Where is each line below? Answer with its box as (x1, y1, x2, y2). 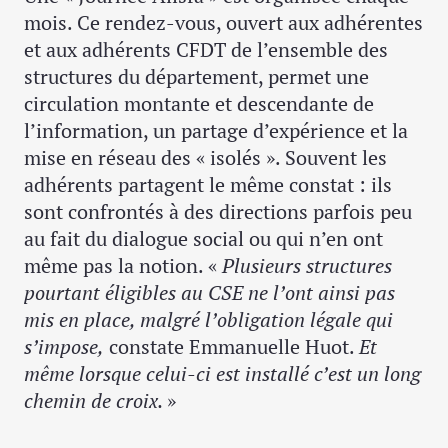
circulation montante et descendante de (24, 90, 374, 118)
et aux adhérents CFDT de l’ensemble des (24, 36, 388, 64)
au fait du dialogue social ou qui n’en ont (24, 225, 383, 253)
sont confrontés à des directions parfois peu (24, 198, 412, 226)
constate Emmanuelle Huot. (104, 333, 359, 361)
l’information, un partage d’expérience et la (24, 117, 408, 145)
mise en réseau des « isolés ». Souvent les (24, 144, 387, 172)
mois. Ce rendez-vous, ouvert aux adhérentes (24, 9, 423, 37)
